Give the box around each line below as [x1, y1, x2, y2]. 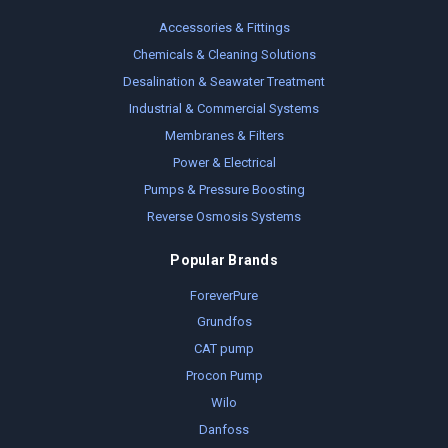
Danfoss [199, 422, 249, 438]
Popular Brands [170, 251, 278, 268]
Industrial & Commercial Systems [129, 100, 319, 116]
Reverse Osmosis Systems [147, 208, 301, 224]
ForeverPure [190, 287, 258, 303]
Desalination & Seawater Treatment [123, 73, 325, 89]
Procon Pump [185, 368, 263, 384]
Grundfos [196, 314, 252, 330]
